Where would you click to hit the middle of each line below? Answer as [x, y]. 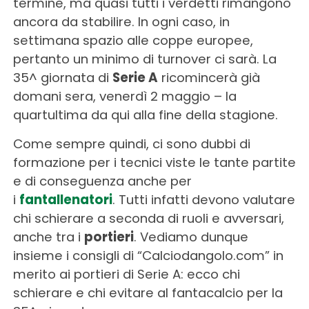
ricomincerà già [209, 77]
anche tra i [48, 237]
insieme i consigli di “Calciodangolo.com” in [148, 255]
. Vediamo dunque [191, 237]
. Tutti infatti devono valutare [203, 199]
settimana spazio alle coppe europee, [133, 40]
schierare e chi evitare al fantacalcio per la [148, 292]
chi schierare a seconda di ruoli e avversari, [148, 218]
